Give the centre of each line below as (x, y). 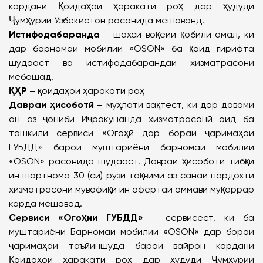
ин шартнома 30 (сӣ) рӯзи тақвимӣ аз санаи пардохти (131, 175)
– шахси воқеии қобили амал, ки (177, 34)
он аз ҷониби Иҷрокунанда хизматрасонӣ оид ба (131, 119)
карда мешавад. (45, 203)
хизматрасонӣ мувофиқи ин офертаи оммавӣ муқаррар (131, 189)
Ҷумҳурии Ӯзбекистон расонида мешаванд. (107, 20)
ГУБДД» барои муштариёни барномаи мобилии (131, 147)
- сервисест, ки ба (199, 218)
